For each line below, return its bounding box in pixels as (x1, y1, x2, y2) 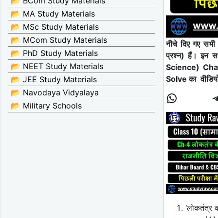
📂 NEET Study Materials (11, 61, 103, 71)
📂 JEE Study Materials (11, 74, 97, 84)
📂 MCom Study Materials (11, 35, 107, 45)
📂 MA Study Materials (11, 9, 95, 18)
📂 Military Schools (11, 101, 82, 110)
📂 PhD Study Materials (11, 48, 98, 58)
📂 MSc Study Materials (11, 22, 99, 32)
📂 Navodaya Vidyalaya (11, 88, 99, 97)
